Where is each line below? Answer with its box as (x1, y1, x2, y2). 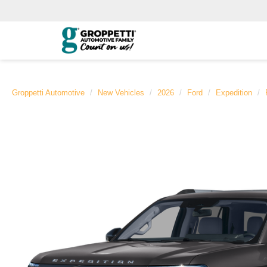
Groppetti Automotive (12, 88, 85, 97)
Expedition (216, 88, 252, 97)
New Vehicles (98, 88, 144, 97)
